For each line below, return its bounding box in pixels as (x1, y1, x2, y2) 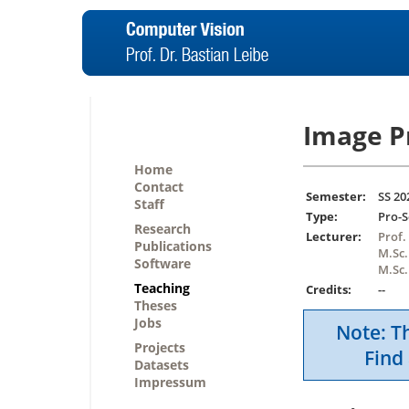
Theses (134, 297, 177, 314)
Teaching (134, 279, 190, 297)
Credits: (306, 281, 351, 299)
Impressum (134, 373, 206, 391)
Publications (134, 237, 212, 255)
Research (134, 220, 191, 237)
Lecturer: (306, 228, 362, 246)
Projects (134, 339, 185, 356)
